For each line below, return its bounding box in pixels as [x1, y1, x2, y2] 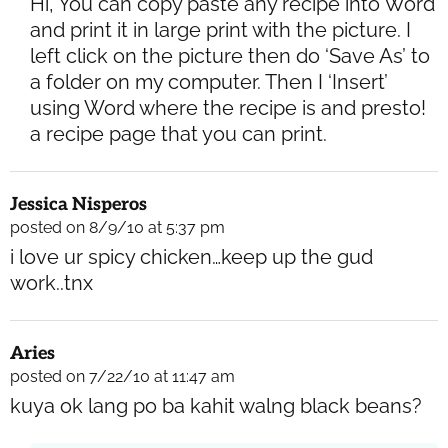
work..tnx [10, 271, 93, 296]
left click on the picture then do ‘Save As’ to [30, 44, 430, 69]
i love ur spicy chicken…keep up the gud [10, 245, 373, 270]
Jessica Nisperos [10, 194, 147, 216]
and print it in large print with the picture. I [30, 18, 411, 43]
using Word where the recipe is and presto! [30, 96, 426, 121]
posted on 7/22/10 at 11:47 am [10, 367, 235, 387]
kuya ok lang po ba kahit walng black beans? [10, 394, 422, 419]
